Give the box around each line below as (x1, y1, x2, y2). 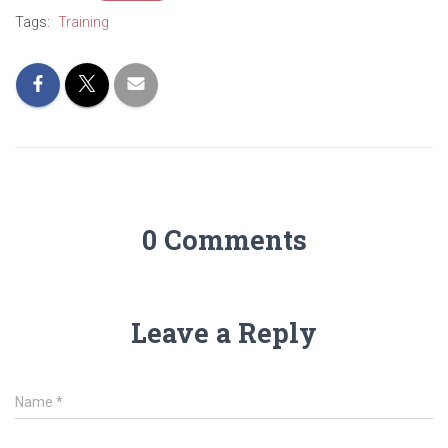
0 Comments (141, 222, 307, 257)
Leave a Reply (131, 315, 317, 350)
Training (58, 14, 109, 30)
